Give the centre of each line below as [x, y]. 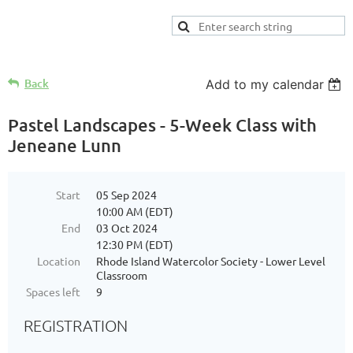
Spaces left [53, 292]
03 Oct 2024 [127, 228]
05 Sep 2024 [126, 195]
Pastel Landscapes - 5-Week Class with [162, 125]
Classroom [122, 275]
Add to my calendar [265, 84]
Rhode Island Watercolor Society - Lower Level [211, 261]
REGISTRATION [76, 325]
